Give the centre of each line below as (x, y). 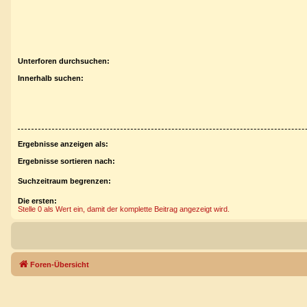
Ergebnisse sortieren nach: (66, 161)
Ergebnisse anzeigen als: (63, 144)
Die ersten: (37, 200)
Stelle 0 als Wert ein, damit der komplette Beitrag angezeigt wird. (124, 209)
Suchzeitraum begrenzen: (64, 181)
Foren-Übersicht (60, 264)
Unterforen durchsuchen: (64, 61)
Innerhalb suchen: (51, 78)
